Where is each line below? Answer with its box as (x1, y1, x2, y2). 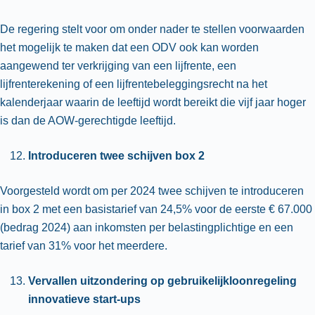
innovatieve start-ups (28, 293, 141, 306)
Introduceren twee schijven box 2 (28, 150, 205, 162)
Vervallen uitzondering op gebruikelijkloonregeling (28, 275, 297, 288)
